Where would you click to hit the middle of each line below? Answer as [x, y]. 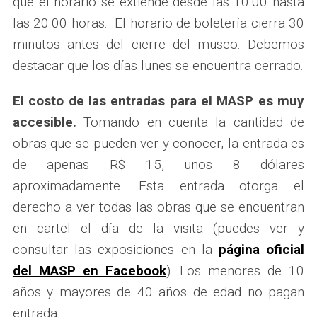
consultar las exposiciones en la [115, 249]
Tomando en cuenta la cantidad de [190, 122]
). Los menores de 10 [235, 270]
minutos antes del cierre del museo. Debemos [158, 44]
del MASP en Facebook [89, 270]
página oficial [261, 249]
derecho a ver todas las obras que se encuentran [158, 207]
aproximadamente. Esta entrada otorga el [158, 185]
